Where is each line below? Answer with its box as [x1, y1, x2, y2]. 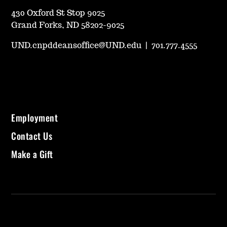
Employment [11, 110, 58, 124]
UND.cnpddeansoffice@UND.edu [11, 41, 142, 50]
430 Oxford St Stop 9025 [11, 9, 105, 17]
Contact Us [11, 129, 53, 142]
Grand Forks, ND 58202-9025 [11, 21, 125, 29]
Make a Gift [11, 147, 53, 161]
